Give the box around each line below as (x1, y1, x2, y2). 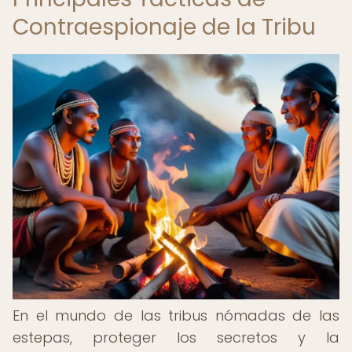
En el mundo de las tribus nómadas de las (13, 306, 339, 325)
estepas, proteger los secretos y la (13, 328, 339, 347)
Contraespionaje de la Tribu (13, 12, 316, 42)
